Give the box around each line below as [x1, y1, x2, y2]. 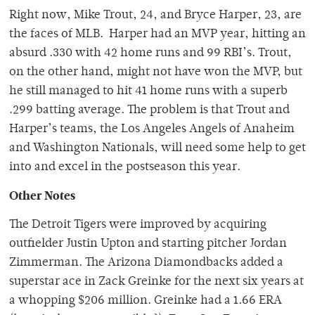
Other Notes [9, 187, 75, 205]
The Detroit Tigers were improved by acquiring [9, 219, 266, 232]
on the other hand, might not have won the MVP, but [9, 66, 302, 79]
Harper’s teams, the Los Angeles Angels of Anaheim [9, 123, 295, 136]
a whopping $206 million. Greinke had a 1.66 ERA [9, 295, 282, 308]
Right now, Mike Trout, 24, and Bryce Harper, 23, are [9, 9, 302, 22]
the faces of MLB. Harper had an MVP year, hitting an [9, 28, 306, 41]
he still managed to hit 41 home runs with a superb [9, 85, 288, 98]
